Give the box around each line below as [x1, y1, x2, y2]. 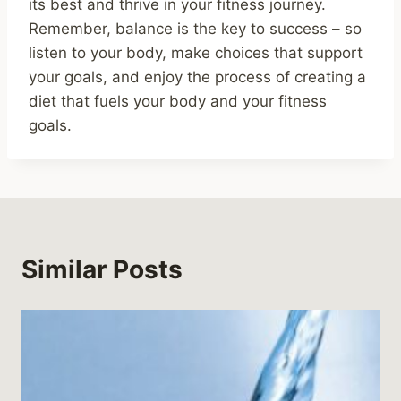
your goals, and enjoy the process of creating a [29, 68, 366, 87]
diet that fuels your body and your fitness [29, 92, 327, 111]
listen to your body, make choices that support [29, 44, 363, 63]
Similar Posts [21, 254, 183, 286]
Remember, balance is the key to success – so [29, 20, 362, 38]
